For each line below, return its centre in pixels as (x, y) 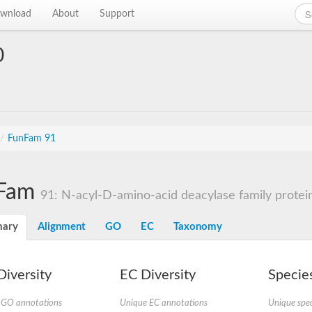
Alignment (62, 227)
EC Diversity (157, 275)
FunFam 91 (32, 139)
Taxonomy (198, 227)
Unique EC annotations (163, 303)
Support (117, 14)
